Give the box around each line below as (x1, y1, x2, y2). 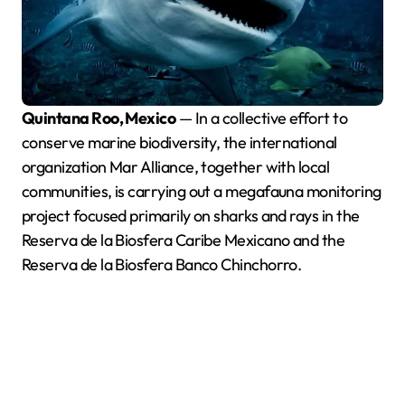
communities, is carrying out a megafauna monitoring (22, 180, 381, 202)
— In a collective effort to (175, 107, 348, 128)
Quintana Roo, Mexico (34, 107, 176, 128)
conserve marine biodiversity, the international (22, 131, 337, 153)
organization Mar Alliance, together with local (22, 155, 330, 177)
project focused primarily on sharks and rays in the (22, 204, 360, 226)
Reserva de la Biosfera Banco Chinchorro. (22, 253, 302, 275)
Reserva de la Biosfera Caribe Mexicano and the (22, 229, 345, 250)
